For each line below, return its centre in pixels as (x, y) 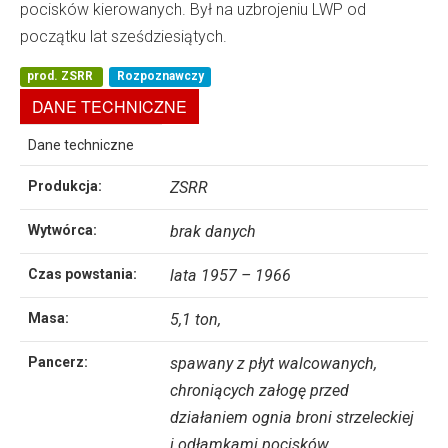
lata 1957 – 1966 (230, 275)
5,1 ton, (195, 319)
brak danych (213, 231)
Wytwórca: (62, 229)
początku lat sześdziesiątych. (123, 36)
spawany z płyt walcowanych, (273, 363)
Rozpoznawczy (160, 76)
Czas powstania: (82, 273)
